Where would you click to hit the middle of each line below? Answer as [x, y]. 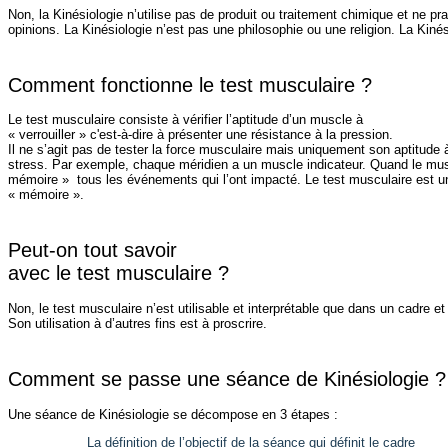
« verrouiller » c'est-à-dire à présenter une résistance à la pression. [202, 135]
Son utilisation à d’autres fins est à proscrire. [137, 323]
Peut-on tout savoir [95, 250]
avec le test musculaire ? [118, 273]
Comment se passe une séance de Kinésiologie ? [227, 379]
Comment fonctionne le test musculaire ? [190, 84]
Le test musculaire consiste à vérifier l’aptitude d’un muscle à [187, 120]
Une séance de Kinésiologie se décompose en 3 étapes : [173, 414]
